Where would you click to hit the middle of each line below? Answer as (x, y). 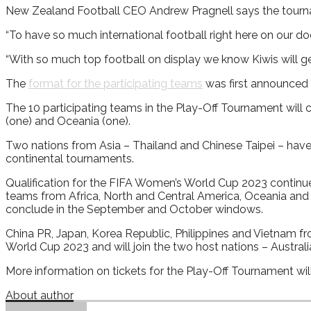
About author (40, 295)
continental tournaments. (70, 158)
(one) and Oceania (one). (68, 121)
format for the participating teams (116, 83)
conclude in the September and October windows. (134, 209)
